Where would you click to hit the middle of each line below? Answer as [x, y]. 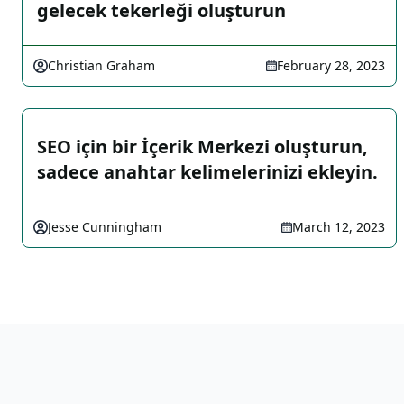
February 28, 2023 [331, 65]
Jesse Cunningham [105, 227]
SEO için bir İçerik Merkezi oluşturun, [202, 147]
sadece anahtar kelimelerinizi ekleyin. [207, 172]
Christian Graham [101, 65]
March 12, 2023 [339, 227]
